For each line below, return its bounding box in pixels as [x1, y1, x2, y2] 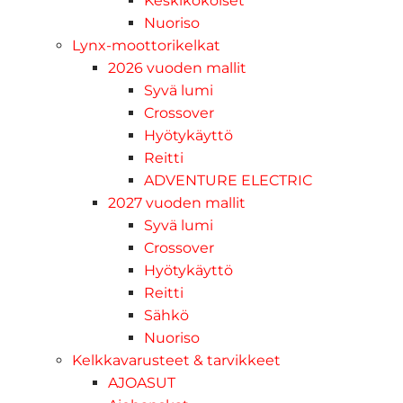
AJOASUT [108, 373, 175, 391]
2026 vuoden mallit [108, 58, 246, 76]
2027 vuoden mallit [108, 193, 246, 211]
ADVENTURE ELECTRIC [144, 171, 312, 189]
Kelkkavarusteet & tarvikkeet [72, 351, 281, 369]
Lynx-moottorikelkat [72, 36, 220, 54]
